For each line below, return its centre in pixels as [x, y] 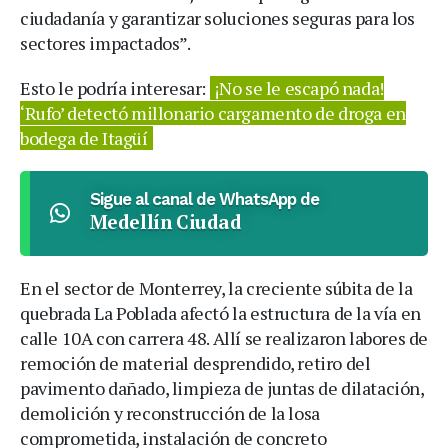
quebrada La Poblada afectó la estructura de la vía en [220, 313]
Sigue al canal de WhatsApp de [204, 199]
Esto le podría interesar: [115, 88]
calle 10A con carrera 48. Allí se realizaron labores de [224, 338]
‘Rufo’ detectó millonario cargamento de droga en [213, 113]
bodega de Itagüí [84, 138]
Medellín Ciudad [165, 221]
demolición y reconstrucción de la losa [170, 413]
